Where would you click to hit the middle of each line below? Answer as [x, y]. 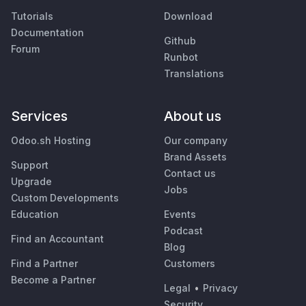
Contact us [190, 173]
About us [193, 116]
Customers [190, 264]
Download [188, 16]
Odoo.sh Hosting [51, 141]
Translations [194, 74]
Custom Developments [65, 198]
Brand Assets [195, 157]
